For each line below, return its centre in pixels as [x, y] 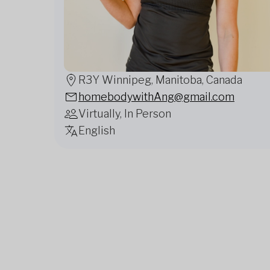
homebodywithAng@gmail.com [156, 97]
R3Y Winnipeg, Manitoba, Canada [160, 80]
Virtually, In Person [125, 114]
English [97, 130]
